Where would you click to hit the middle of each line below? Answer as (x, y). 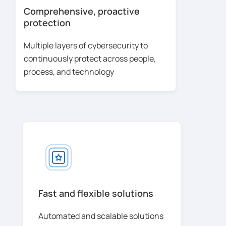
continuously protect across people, (90, 58)
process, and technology (69, 71)
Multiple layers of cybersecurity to (86, 45)
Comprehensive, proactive (82, 11)
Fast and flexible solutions (96, 193)
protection (47, 22)
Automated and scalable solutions (101, 216)
